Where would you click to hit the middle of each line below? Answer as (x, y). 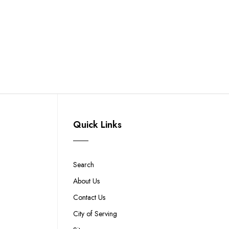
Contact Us (89, 198)
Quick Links (97, 125)
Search (84, 165)
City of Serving (95, 214)
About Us (86, 181)
